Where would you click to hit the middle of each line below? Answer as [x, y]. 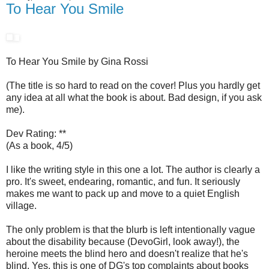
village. [21, 206]
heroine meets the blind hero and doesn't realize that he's [127, 254]
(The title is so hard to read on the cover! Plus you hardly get [133, 86]
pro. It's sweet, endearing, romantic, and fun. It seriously [123, 182]
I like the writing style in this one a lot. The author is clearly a [133, 170]
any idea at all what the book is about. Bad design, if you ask [134, 98]
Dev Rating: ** [36, 134]
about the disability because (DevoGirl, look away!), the [123, 242]
